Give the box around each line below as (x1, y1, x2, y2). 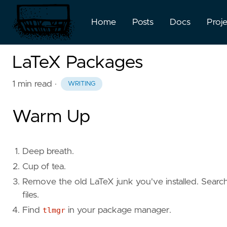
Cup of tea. (22, 162, 66, 172)
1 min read (12, 79, 52, 89)
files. (22, 191, 39, 200)
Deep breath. (22, 147, 74, 157)
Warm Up (12, 108, 90, 126)
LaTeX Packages (12, 54, 143, 71)
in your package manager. (65, 206, 171, 215)
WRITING (67, 81, 95, 88)
